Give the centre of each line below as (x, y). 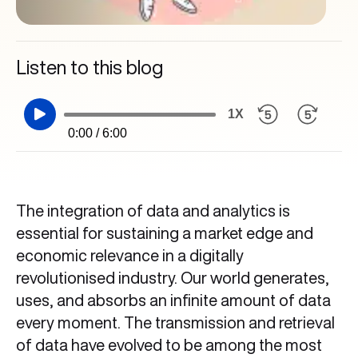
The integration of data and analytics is (153, 211)
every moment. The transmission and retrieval (175, 322)
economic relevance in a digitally (130, 255)
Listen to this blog (89, 67)
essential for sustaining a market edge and (165, 233)
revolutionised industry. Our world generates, (173, 278)
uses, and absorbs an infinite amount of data (173, 300)
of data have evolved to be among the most (169, 345)
